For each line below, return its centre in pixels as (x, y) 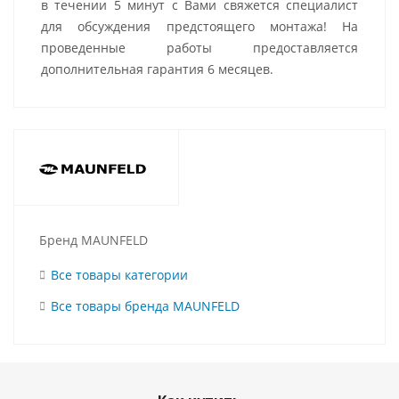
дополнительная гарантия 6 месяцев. (157, 69)
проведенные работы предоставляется (199, 48)
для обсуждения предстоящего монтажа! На (199, 26)
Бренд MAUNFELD (94, 240)
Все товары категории (119, 275)
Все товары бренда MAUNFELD (145, 306)
